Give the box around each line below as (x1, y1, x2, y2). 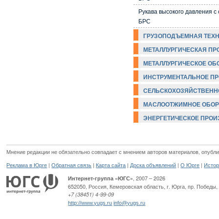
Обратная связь (51, 162, 92, 168)
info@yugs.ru (113, 199, 146, 206)
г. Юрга (167, 182, 185, 190)
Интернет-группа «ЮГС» (68, 174, 133, 182)
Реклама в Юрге (6, 162, 47, 168)
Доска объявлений (130, 162, 176, 168)
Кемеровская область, (109, 182, 167, 190)
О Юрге (180, 162, 200, 168)
